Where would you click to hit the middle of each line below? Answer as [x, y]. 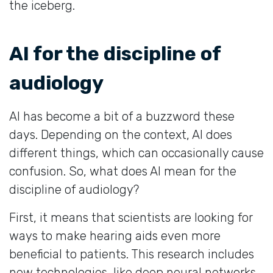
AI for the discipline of [115, 53]
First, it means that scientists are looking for [131, 217]
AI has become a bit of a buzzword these [122, 116]
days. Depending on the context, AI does [121, 134]
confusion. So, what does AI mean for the [123, 171]
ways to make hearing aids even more [115, 236]
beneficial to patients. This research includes [132, 254]
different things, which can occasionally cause [136, 153]
